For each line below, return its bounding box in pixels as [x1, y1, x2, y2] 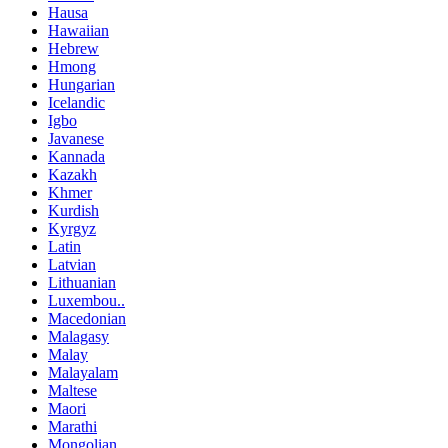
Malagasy [48, 328, 109, 346]
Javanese [48, 130, 104, 148]
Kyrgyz [48, 220, 96, 238]
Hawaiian [48, 22, 109, 40]
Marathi [48, 418, 97, 436]
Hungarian [48, 76, 115, 94]
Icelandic [48, 94, 105, 112]
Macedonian [48, 310, 126, 328]
